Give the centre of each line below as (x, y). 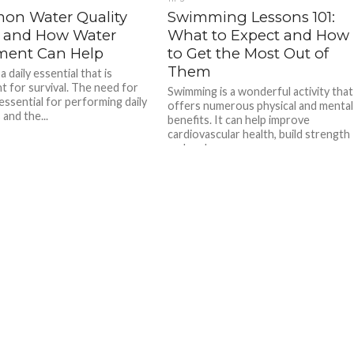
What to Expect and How (259, 35)
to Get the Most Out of (249, 53)
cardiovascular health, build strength (259, 134)
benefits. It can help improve (239, 120)
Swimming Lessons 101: (252, 17)
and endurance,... (210, 148)
